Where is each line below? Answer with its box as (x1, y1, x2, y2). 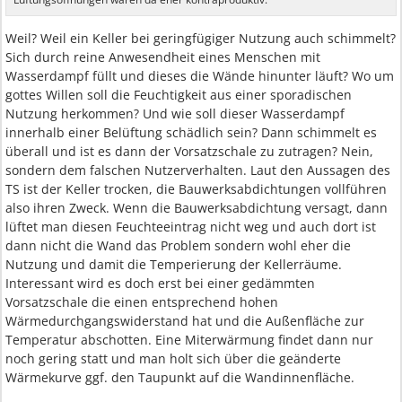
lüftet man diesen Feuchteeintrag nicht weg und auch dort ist (5, 218, 376, 236)
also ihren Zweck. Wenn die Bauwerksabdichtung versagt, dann (5, 199, 388, 217)
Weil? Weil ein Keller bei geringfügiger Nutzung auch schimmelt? (5, 30, 396, 48)
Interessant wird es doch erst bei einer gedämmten (5, 275, 315, 293)
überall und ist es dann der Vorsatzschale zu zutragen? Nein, (5, 143, 373, 161)
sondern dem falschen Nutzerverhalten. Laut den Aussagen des (5, 162, 390, 179)
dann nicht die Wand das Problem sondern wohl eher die (5, 237, 351, 255)
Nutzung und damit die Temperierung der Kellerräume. (5, 256, 342, 274)
